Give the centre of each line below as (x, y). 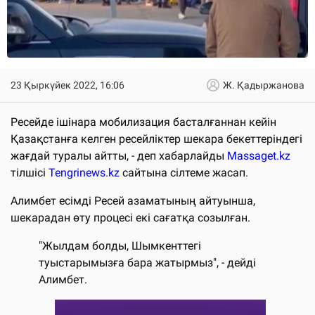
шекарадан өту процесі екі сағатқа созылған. (130, 217)
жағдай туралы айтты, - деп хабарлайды (119, 155)
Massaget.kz (259, 155)
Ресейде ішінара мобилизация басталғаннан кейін (143, 122)
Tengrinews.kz (84, 172)
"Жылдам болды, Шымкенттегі (120, 245)
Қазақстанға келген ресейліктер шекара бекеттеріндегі (156, 139)
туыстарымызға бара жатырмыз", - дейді (147, 262)
